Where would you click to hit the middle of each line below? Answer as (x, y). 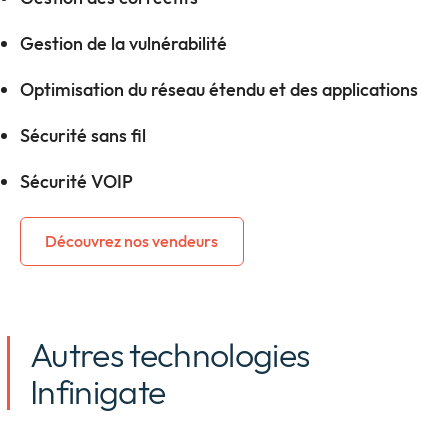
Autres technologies (170, 354)
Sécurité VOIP (76, 181)
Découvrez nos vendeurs (132, 240)
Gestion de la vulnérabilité (123, 43)
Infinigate (98, 391)
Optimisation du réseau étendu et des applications (219, 89)
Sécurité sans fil (83, 135)
